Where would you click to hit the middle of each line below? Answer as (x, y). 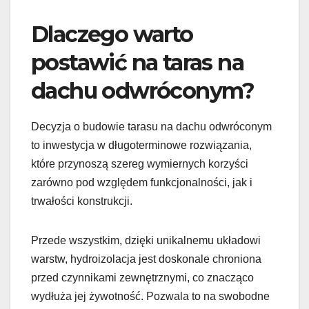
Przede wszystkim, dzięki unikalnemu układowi (146, 240)
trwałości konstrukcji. (82, 201)
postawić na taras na (137, 62)
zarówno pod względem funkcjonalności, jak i (142, 182)
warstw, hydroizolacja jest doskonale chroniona (146, 259)
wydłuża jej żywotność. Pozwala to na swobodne (150, 296)
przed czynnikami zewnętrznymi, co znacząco (142, 277)
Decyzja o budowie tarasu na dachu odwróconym (151, 126)
